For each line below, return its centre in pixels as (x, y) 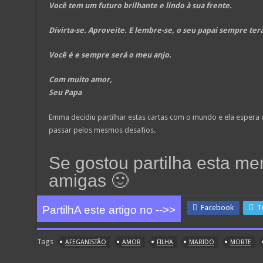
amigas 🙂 (88, 180)
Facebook (217, 207)
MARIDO (201, 242)
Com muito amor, (80, 79)
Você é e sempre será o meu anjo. (110, 55)
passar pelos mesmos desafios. (102, 130)
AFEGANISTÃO (85, 242)
